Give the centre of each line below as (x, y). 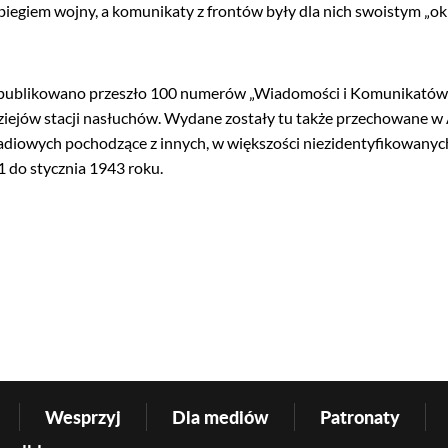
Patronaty (359, 417)
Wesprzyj (82, 417)
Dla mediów (220, 417)
